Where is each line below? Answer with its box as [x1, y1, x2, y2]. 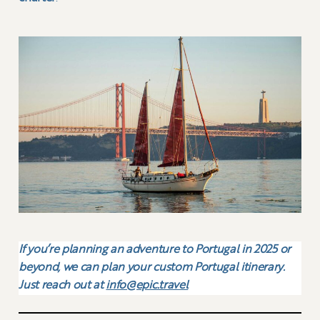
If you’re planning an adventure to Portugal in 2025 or [19, 244, 291, 256]
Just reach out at [19, 280, 106, 292]
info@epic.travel [106, 280, 189, 292]
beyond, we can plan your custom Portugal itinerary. [19, 262, 285, 274]
